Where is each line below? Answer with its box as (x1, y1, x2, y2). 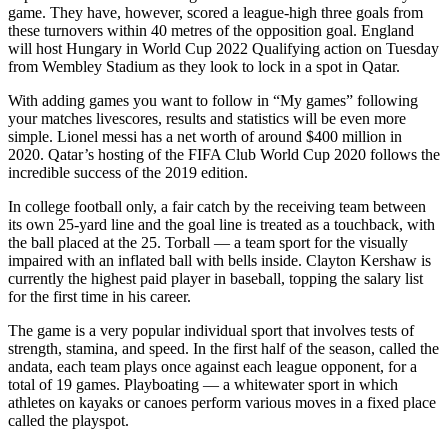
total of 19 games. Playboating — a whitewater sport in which (8, 375, 398, 393)
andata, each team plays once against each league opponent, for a (8, 357, 417, 375)
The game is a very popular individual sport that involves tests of (8, 321, 414, 339)
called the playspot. (8, 411, 129, 429)
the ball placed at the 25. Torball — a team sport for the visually (8, 233, 408, 251)
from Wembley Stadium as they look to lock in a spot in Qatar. (8, 57, 400, 75)
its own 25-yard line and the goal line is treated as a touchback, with (8, 215, 435, 233)
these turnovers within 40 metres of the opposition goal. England (8, 21, 414, 39)
